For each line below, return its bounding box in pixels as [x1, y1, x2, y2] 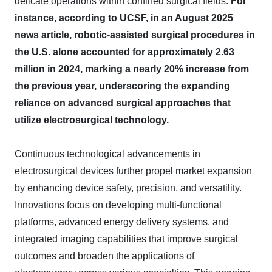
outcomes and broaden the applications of [15, 251, 194, 261]
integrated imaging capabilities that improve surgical [15, 234, 238, 244]
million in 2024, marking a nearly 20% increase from [15, 64, 249, 74]
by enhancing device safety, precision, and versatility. [15, 183, 242, 193]
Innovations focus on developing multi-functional [15, 200, 222, 210]
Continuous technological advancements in [15, 149, 200, 159]
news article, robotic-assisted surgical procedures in [15, 30, 255, 40]
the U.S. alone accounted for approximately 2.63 [15, 47, 234, 57]
